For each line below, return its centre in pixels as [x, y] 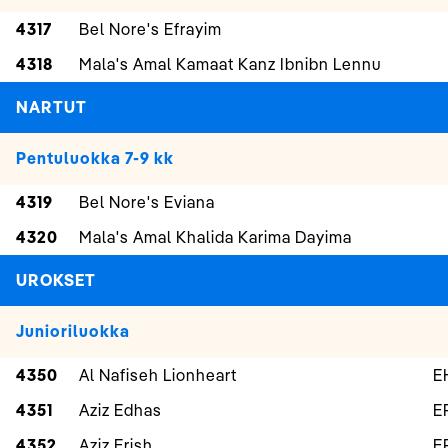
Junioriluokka [73, 331]
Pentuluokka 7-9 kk [95, 158]
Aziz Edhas [120, 410]
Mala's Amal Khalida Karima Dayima [215, 237]
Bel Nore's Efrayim [150, 29]
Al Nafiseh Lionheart [158, 375]
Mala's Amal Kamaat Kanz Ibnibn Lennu [230, 64]
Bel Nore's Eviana [147, 202]
